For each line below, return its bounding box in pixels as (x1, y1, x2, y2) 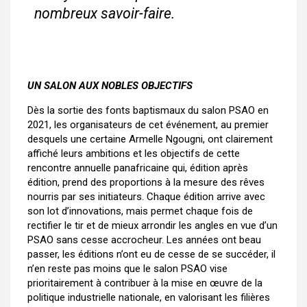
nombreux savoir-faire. (34, 5, 175, 22)
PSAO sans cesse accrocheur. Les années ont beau (27, 234, 261, 246)
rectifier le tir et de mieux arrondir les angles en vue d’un (27, 219, 278, 232)
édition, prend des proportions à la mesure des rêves (27, 176, 265, 188)
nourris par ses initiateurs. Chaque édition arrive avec (27, 191, 265, 203)
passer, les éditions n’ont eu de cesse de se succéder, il (27, 248, 275, 260)
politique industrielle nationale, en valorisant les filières (27, 291, 270, 304)
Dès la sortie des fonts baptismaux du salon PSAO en (27, 104, 269, 116)
